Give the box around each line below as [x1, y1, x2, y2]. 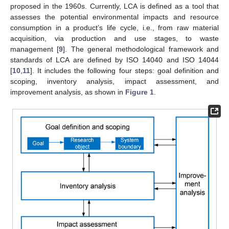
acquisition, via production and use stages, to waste [10, 34, 219, 42]
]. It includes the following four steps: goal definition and [30, 66, 219, 75]
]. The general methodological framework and [63, 44, 219, 53]
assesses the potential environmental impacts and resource [10, 12, 219, 21]
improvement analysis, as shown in [10, 87, 125, 96]
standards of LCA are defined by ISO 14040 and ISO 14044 [10, 55, 219, 64]
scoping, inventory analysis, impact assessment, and [10, 77, 219, 85]
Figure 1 [125, 87, 154, 96]
